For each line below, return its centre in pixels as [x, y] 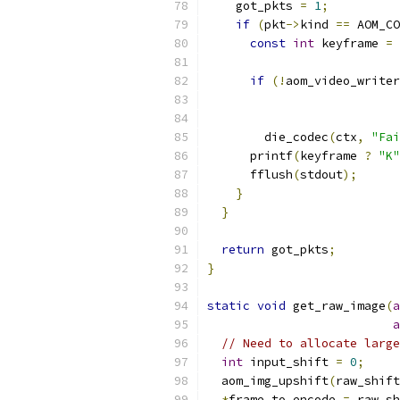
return [243, 250]
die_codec [268, 137]
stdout [321, 175]
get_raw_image [336, 306]
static [229, 306]
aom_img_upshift [268, 381]
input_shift [289, 362]
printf [250, 156]
